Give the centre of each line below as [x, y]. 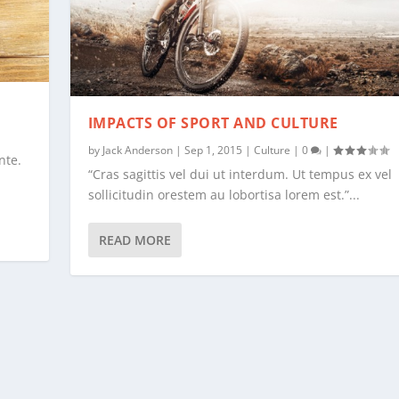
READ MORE [134, 240]
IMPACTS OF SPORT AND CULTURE [213, 123]
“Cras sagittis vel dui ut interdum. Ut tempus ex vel [240, 175]
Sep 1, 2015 [213, 151]
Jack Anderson [137, 151]
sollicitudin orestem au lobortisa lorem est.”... [224, 195]
